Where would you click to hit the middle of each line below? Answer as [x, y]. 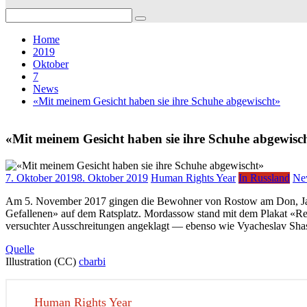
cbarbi [92, 261]
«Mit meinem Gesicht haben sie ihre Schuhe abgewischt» [157, 101]
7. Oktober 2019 [41, 177]
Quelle [20, 249]
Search [20, 14]
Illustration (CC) [42, 261]
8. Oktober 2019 [112, 177]
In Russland [264, 177]
